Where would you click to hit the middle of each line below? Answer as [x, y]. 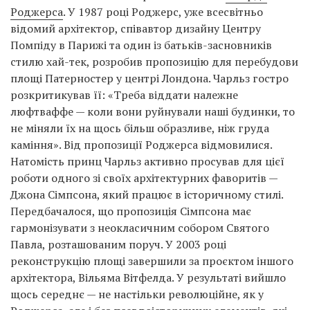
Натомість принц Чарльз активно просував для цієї [147, 161]
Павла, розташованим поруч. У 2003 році [118, 244]
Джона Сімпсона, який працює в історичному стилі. [147, 194]
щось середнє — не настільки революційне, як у [137, 294]
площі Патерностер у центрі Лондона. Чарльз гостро [149, 78]
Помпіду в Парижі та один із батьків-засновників [141, 45]
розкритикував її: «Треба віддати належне [124, 94]
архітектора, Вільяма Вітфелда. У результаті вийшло [148, 277]
